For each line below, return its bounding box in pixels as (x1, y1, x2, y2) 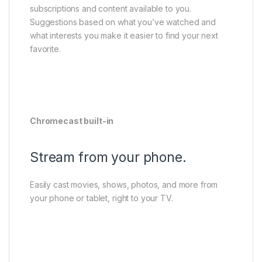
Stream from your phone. (30, 149, 187, 166)
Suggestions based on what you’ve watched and (30, 17, 216, 27)
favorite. (30, 44, 61, 54)
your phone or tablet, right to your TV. (30, 193, 173, 204)
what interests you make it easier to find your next (30, 30, 218, 41)
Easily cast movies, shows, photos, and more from (30, 180, 218, 190)
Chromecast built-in (30, 116, 114, 126)
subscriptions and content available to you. (30, 4, 191, 14)
